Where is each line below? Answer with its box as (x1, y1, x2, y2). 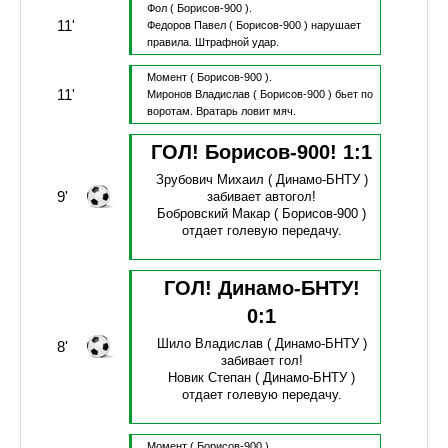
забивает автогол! (207, 189, 317, 205)
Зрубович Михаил (155, 172, 264, 188)
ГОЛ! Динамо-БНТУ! (163, 277, 360, 300)
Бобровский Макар (157, 206, 271, 222)
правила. (146, 36, 195, 49)
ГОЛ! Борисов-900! (151, 141, 344, 164)
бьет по (334, 88, 373, 101)
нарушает (310, 19, 361, 32)
